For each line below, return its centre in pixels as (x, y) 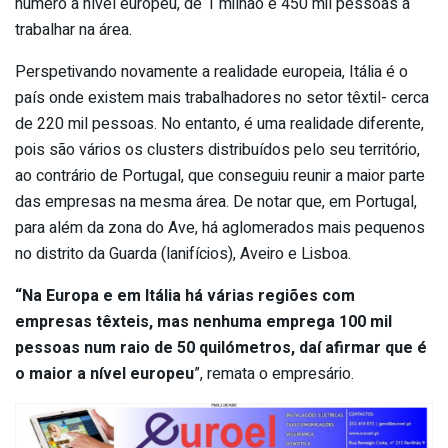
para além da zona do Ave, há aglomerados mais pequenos (220, 227)
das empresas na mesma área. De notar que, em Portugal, (216, 201)
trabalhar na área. (73, 29)
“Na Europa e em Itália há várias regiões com (185, 295)
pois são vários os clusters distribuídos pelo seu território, (217, 149)
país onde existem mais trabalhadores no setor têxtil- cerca (222, 97)
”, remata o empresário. (274, 373)
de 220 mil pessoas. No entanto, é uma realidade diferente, (219, 123)
